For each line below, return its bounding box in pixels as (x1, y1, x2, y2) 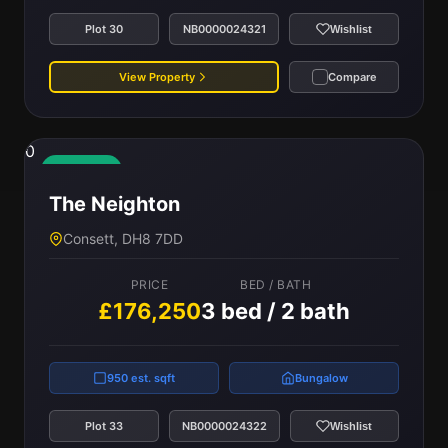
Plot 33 (84, 418, 123, 433)
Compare (327, 69, 377, 84)
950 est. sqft (107, 370, 175, 385)
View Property (119, 69, 195, 84)
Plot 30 (85, 21, 123, 36)
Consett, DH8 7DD (63, 230, 183, 247)
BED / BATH (240, 277, 311, 292)
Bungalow (294, 370, 348, 385)
